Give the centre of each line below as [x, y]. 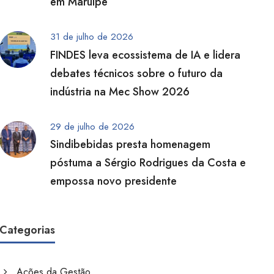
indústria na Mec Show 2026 [120, 91]
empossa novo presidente [114, 181]
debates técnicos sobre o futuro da [137, 73]
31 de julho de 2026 [92, 37]
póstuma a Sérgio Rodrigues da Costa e [148, 162]
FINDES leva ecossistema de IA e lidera [146, 55]
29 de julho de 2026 [93, 126]
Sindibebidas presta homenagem [131, 144]
